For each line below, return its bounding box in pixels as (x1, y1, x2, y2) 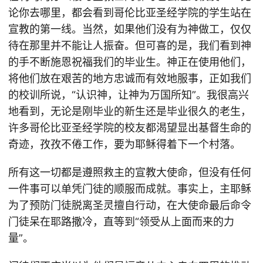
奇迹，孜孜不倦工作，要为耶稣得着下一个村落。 (8, 138, 241, 150)
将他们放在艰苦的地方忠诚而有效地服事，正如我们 (8, 72, 251, 85)
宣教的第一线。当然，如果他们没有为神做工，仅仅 (8, 23, 251, 35)
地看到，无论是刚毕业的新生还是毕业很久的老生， (8, 105, 251, 117)
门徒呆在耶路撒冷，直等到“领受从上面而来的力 (8, 215, 234, 228)
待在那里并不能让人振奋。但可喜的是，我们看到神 (8, 39, 251, 52)
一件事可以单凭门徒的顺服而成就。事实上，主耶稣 (8, 183, 251, 195)
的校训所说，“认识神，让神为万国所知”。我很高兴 (8, 89, 249, 101)
